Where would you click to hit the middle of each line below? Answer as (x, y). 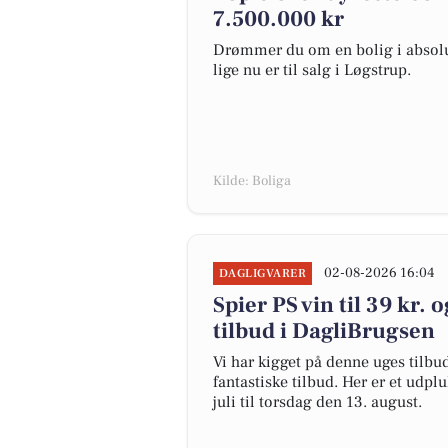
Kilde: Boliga (252, 181)
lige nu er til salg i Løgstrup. (312, 70)
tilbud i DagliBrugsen (324, 331)
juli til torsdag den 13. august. (317, 402)
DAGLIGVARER (263, 273)
